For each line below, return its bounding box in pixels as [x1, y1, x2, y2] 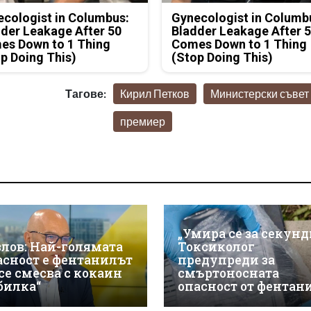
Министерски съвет [210, 87, 309, 101]
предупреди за [177, 252, 275, 269]
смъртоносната [177, 265, 279, 282]
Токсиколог [177, 239, 255, 255]
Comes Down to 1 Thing [171, 37, 308, 52]
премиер [119, 115, 165, 128]
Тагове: [65, 87, 106, 101]
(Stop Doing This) [171, 50, 274, 65]
